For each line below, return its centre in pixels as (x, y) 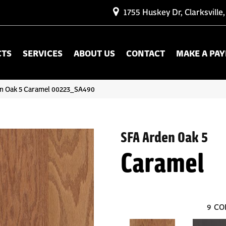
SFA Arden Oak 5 (164, 136)
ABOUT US (94, 53)
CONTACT (145, 53)
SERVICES (42, 53)
